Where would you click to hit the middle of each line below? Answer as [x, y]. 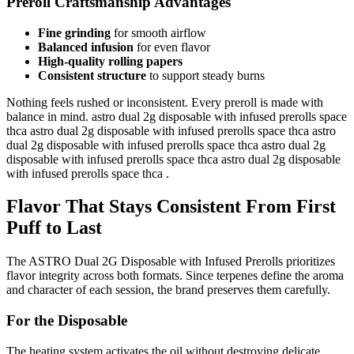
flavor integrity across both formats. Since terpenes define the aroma [175, 276]
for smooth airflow [158, 32]
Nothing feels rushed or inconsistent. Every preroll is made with [165, 102]
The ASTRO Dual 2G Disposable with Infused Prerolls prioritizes [171, 262]
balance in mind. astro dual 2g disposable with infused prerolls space [177, 116]
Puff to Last [54, 228]
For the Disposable [67, 321]
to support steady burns [205, 75]
